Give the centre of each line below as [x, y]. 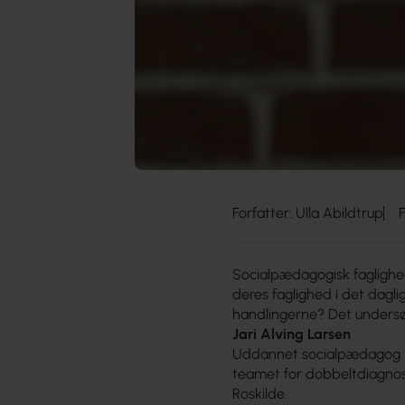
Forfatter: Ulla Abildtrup [308, 213]
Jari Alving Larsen [292, 334]
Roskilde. [260, 394]
